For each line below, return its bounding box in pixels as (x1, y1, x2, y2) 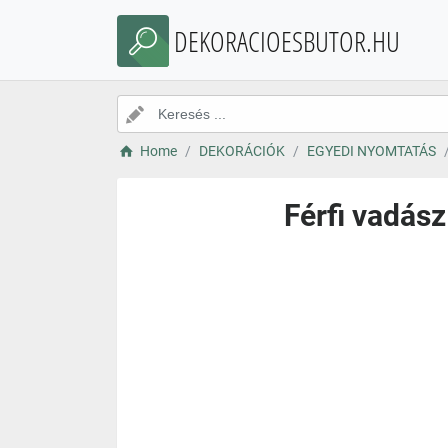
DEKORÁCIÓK (198, 143, 285, 159)
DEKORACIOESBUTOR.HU (174, 22, 400, 60)
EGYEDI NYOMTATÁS (306, 143, 436, 159)
